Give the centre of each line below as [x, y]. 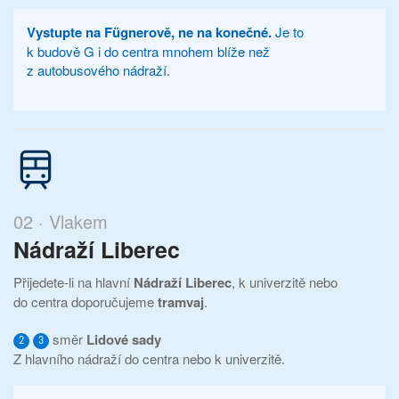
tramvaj [181, 301]
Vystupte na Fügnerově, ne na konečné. [149, 32]
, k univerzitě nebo [285, 281]
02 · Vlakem [61, 221]
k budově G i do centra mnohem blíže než [148, 51]
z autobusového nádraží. [98, 69]
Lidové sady [124, 339]
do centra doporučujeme [85, 301]
